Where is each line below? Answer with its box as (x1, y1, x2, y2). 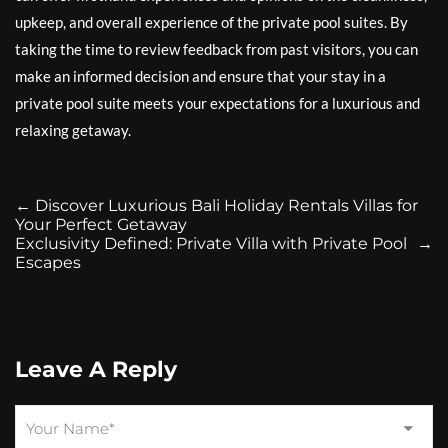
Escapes (15, 253, 81, 272)
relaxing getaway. (15, 121, 131, 139)
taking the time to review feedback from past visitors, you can (15, 40, 418, 58)
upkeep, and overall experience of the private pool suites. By (15, 13, 408, 31)
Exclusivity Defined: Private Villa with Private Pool (15, 234, 407, 253)
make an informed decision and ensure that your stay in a (15, 67, 386, 85)
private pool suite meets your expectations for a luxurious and (15, 94, 420, 112)
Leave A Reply (15, 356, 177, 383)
